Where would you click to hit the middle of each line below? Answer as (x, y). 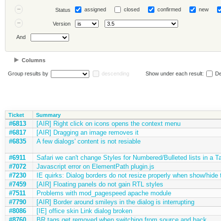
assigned (95, 9)
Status (63, 10)
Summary (48, 115)
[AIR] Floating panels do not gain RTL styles (100, 184)
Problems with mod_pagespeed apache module (104, 193)
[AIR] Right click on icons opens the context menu (108, 123)
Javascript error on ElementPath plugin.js (95, 166)
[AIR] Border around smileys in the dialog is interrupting (115, 202)
